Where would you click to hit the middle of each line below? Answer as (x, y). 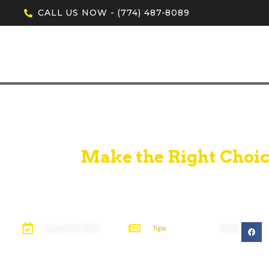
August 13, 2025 (72, 228)
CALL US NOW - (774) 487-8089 (114, 13)
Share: (231, 228)
